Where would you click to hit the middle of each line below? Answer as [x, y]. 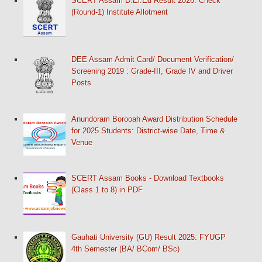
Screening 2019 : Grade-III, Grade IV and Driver [152, 71]
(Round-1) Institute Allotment [120, 12]
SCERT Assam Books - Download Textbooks [148, 178]
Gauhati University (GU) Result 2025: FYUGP [149, 237]
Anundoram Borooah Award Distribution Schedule [155, 119]
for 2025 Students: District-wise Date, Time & [149, 130]
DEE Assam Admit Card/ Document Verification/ [153, 60]
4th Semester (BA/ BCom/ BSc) [126, 249]
